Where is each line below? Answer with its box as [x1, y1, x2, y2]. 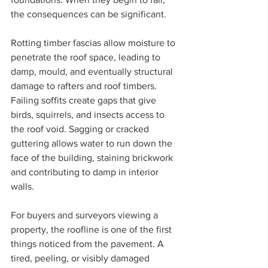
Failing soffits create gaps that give [11, 95, 159, 106]
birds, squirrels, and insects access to [11, 109, 167, 120]
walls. [11, 181, 34, 192]
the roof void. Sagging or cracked [11, 124, 151, 135]
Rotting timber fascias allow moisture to [11, 38, 178, 48]
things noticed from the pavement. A [11, 239, 166, 249]
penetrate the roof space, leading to [11, 52, 163, 63]
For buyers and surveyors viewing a [11, 210, 160, 221]
